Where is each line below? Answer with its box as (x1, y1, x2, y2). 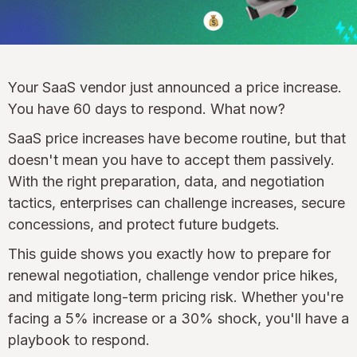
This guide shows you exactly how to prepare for (8, 245, 331, 262)
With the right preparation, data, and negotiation (8, 172, 324, 190)
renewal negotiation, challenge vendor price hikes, (8, 266, 338, 284)
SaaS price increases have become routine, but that (8, 129, 346, 147)
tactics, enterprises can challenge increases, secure (8, 194, 345, 211)
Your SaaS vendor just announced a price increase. (8, 78, 342, 96)
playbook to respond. (8, 331, 150, 348)
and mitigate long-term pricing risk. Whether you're (8, 288, 343, 305)
